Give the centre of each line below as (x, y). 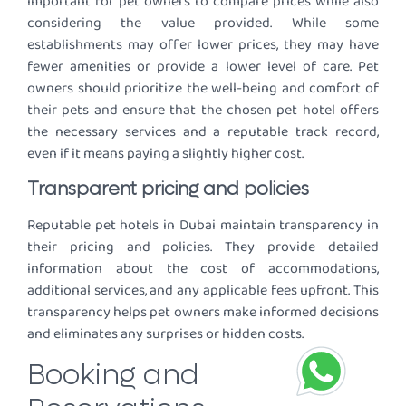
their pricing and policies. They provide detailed (203, 246)
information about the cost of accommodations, (203, 268)
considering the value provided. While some (203, 24)
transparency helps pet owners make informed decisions (203, 312)
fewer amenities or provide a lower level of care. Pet (203, 67)
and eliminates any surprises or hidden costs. (165, 333)
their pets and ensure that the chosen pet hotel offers (203, 111)
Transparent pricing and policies (168, 189)
